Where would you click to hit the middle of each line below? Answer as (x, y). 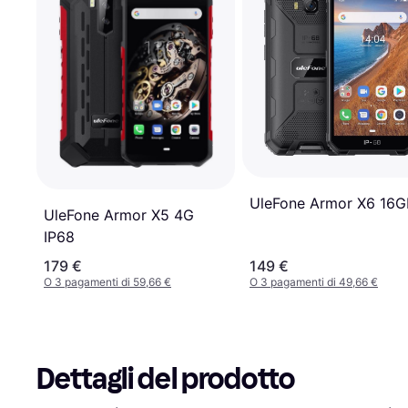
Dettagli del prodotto (166, 378)
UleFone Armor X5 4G (119, 214)
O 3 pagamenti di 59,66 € (107, 281)
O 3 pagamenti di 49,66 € (314, 281)
